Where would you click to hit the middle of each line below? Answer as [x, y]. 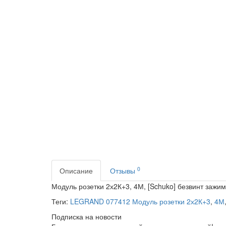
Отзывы [124, 171]
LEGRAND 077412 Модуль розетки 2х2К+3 [140, 201]
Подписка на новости [87, 216]
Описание [76, 171]
